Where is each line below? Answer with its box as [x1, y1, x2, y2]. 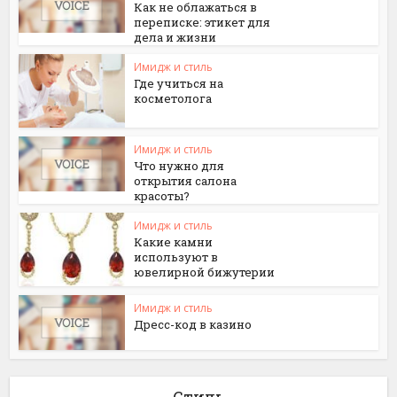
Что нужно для [134, 157, 225, 174]
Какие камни [134, 233, 214, 250]
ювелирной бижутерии [134, 263, 276, 280]
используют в [134, 248, 219, 265]
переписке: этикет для [134, 14, 271, 30]
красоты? [134, 187, 191, 204]
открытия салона [134, 172, 237, 189]
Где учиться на [134, 75, 224, 91]
